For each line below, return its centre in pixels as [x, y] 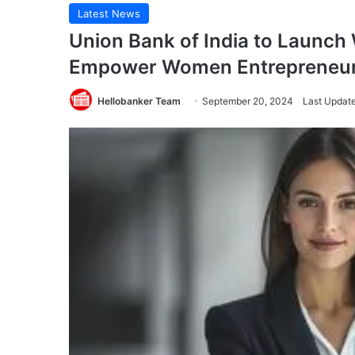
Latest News [109, 13]
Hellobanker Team [139, 101]
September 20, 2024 [248, 101]
